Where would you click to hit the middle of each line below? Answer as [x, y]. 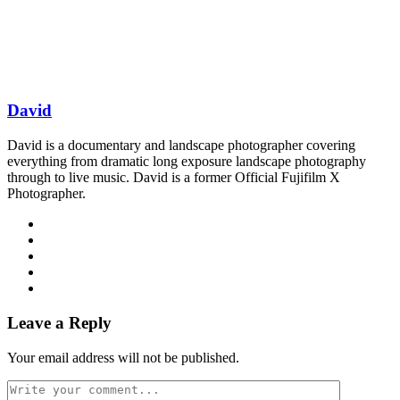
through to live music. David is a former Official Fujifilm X [174, 178]
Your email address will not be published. [123, 357]
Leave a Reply [59, 322]
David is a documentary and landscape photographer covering [181, 146]
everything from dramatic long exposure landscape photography [187, 162]
